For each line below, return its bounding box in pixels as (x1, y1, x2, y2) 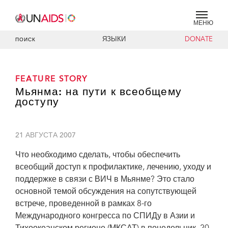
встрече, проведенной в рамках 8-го (15, 200, 152, 208)
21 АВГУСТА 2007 (15, 132, 76, 139)
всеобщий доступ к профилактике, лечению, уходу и (15, 163, 211, 172)
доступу (15, 97, 59, 108)
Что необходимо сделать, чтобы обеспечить (15, 151, 180, 159)
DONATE (184, 37, 213, 43)
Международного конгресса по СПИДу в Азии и (15, 212, 195, 220)
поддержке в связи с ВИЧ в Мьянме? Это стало (15, 176, 194, 184)
